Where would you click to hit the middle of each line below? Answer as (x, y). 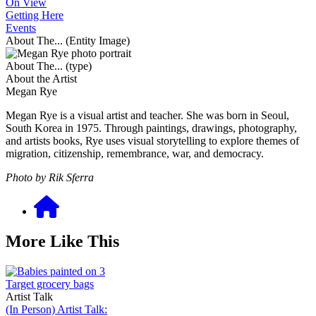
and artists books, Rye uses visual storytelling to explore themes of (152, 141)
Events (21, 28)
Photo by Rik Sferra (50, 177)
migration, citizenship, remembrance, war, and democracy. (135, 153)
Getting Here (35, 15)
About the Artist (41, 79)
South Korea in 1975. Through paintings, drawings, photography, (151, 128)
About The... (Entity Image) (68, 41)
